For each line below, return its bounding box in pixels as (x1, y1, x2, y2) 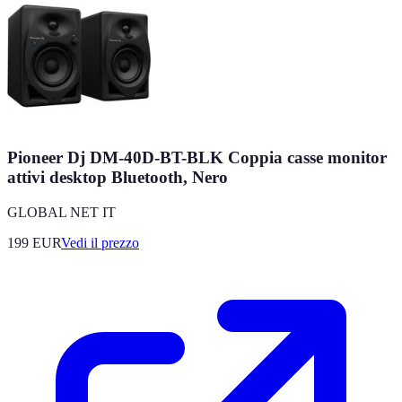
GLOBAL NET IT (7, 204, 116, 220)
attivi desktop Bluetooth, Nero (7, 168, 228, 188)
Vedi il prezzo (61, 234, 139, 250)
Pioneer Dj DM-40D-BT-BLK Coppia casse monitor (7, 148, 387, 168)
